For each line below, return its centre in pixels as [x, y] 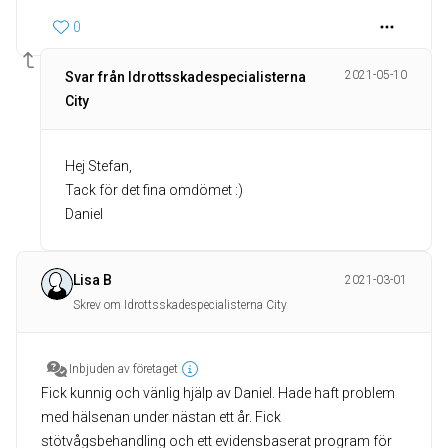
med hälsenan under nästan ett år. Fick [161, 417]
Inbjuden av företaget [123, 369]
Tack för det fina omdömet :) [154, 190]
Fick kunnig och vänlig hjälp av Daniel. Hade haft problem [218, 393]
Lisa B [92, 280]
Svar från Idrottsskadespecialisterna [185, 77]
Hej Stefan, [98, 166]
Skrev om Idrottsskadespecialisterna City [180, 305]
